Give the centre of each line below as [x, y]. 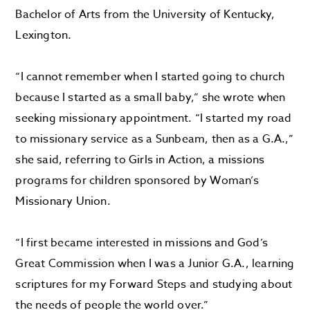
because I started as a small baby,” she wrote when [151, 98]
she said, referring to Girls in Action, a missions [140, 160]
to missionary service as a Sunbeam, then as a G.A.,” [154, 139]
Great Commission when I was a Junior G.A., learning [155, 264]
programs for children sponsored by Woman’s [137, 181]
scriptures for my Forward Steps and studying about [154, 284]
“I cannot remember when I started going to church [150, 77]
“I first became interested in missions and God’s [142, 243]
